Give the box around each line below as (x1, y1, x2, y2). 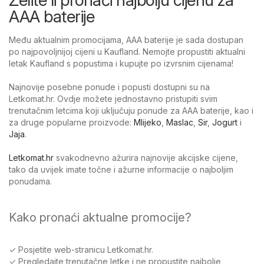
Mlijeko (134, 117, 161, 127)
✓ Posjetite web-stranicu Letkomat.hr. (9, 244, 153, 255)
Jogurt (212, 117, 237, 127)
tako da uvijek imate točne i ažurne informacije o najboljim (9, 164, 233, 174)
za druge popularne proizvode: (9, 117, 134, 127)
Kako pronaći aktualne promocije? (9, 210, 192, 225)
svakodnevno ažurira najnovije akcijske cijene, (54, 152, 238, 163)
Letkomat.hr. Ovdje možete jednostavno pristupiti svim (9, 93, 217, 104)
